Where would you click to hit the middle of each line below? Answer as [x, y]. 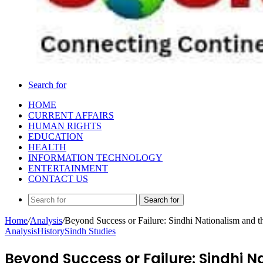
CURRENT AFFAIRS [71, 115]
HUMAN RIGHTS [65, 126]
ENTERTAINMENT [68, 168]
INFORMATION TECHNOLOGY [95, 158]
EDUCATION [56, 136]
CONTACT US [58, 179]
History [51, 231]
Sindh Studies [90, 231]
